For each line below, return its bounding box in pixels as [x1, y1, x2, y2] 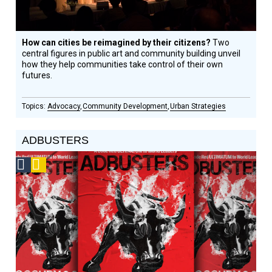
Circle [31, 188, 53, 197]
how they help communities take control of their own [22, 59, 223, 69]
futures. [22, 70, 53, 80]
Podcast [46, 160, 75, 169]
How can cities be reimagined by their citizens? [22, 38, 213, 47]
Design [31, 174, 56, 183]
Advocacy [47, 102, 81, 110]
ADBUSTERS [22, 134, 89, 146]
